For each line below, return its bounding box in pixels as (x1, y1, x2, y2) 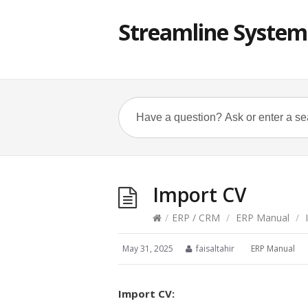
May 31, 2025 (122, 243, 173, 254)
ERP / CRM (172, 211, 220, 224)
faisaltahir (194, 243, 236, 254)
